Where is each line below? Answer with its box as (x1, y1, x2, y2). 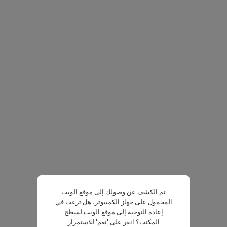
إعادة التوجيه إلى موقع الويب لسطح (64, 206, 163, 217)
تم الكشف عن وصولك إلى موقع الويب (61, 186, 166, 197)
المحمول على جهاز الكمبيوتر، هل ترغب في (55, 196, 172, 207)
